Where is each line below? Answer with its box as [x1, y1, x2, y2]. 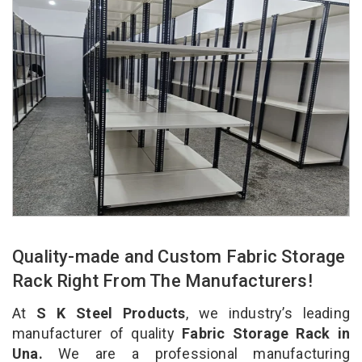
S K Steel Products [36, 304, 186, 322]
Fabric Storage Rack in [174, 324, 350, 342]
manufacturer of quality [12, 324, 175, 342]
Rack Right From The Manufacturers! [12, 270, 318, 291]
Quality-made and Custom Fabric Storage [12, 246, 346, 267]
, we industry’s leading [185, 304, 350, 322]
